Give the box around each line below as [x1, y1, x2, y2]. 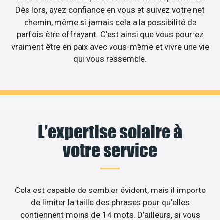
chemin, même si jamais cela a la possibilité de [24, 17, 196, 27]
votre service [63, 139, 157, 161]
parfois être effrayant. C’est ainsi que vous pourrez [16, 29, 204, 40]
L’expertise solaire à [38, 120, 182, 142]
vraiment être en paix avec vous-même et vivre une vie [11, 42, 209, 52]
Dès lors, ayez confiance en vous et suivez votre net [15, 5, 205, 15]
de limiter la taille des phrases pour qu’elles [30, 197, 190, 207]
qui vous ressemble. [73, 54, 147, 64]
